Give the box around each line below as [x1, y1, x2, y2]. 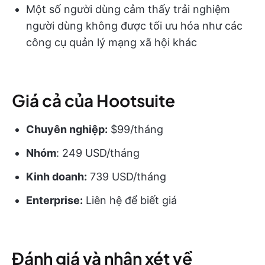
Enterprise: [26, 194, 83, 207]
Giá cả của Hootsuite [12, 90, 175, 111]
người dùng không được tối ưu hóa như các [26, 20, 243, 33]
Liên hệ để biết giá [83, 194, 177, 207]
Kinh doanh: [26, 170, 87, 183]
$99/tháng [108, 123, 163, 136]
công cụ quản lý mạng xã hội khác [26, 36, 197, 49]
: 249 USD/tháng [56, 147, 140, 160]
